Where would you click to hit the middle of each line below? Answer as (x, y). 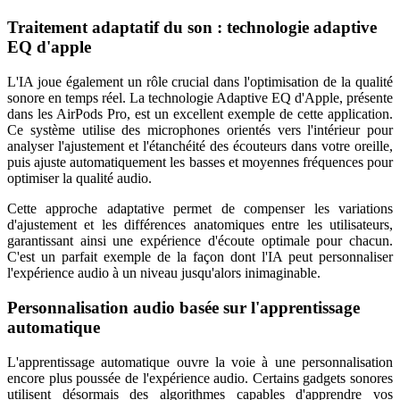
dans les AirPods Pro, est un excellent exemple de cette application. (200, 114)
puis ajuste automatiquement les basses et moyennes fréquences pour (200, 162)
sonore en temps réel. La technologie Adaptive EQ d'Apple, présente (200, 98)
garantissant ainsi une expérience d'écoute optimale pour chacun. (200, 241)
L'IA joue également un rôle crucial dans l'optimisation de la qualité (200, 82)
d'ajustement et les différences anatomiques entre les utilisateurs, (200, 225)
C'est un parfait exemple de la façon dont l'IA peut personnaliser (200, 257)
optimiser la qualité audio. (79, 179)
